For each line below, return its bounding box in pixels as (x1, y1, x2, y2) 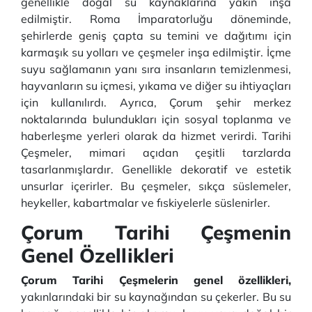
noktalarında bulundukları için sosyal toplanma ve (21, 112, 291, 126)
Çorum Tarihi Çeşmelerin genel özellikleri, (21, 273, 291, 287)
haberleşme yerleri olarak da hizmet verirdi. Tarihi (21, 129, 291, 143)
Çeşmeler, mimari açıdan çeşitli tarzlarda (21, 146, 291, 159)
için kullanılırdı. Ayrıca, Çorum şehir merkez (21, 95, 291, 109)
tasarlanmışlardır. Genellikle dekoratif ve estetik (21, 162, 291, 176)
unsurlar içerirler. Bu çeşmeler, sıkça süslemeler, (21, 179, 291, 193)
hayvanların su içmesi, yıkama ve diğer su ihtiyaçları (21, 79, 291, 93)
